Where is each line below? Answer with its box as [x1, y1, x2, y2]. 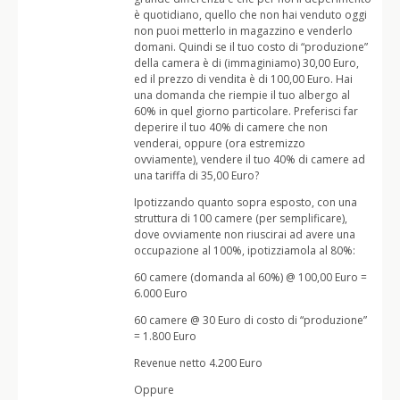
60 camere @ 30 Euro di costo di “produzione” [134, 312, 367, 328]
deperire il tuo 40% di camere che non [134, 120, 328, 135]
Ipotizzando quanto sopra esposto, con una [134, 195, 357, 210]
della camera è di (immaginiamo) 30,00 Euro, [134, 55, 359, 71]
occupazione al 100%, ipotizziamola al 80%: [134, 243, 355, 258]
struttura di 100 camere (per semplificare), [134, 211, 347, 226]
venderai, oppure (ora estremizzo [134, 136, 305, 151]
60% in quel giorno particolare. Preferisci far [134, 104, 358, 119]
